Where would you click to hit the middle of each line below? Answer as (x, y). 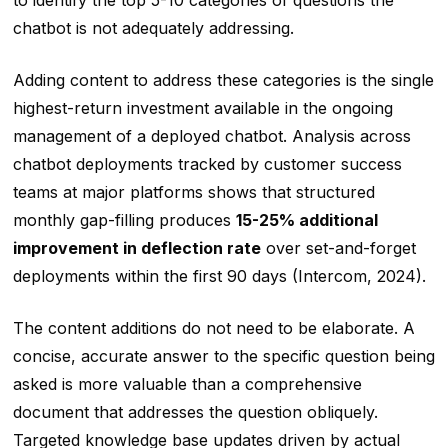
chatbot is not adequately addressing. (153, 28)
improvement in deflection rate (136, 248)
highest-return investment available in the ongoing (202, 108)
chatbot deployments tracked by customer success (207, 164)
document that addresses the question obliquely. (195, 412)
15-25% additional (306, 220)
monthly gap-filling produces (124, 220)
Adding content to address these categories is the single (223, 80)
